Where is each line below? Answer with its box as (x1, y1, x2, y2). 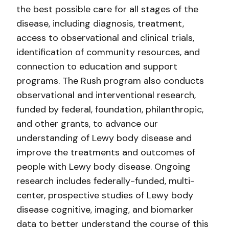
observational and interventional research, (16, 89, 196, 101)
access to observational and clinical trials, (16, 32, 194, 44)
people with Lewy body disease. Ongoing (16, 161, 191, 173)
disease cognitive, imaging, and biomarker (16, 203, 194, 216)
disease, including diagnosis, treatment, (16, 17, 184, 30)
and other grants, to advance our (16, 118, 158, 130)
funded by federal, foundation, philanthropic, (16, 103, 203, 116)
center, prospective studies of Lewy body (16, 189, 193, 201)
